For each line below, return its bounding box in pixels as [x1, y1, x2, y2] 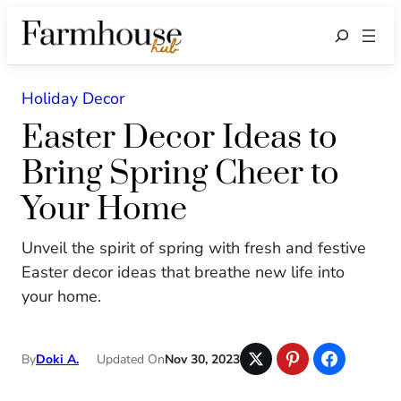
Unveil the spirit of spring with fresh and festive [21, 237, 366, 260]
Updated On [97, 350, 165, 368]
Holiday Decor [21, 88, 124, 110]
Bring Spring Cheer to [21, 153, 339, 195]
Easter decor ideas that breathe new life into [21, 261, 345, 284]
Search [325, 24, 374, 47]
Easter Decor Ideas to [21, 117, 337, 159]
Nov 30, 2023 [165, 350, 240, 368]
